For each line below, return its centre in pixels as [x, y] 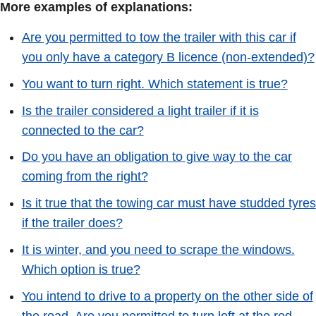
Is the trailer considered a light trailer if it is [140, 110]
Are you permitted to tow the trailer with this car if [159, 37]
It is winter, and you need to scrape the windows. [158, 250]
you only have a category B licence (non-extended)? [168, 57]
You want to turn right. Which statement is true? [154, 84]
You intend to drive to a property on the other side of [167, 297]
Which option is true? [81, 270]
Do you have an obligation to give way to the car [157, 157]
